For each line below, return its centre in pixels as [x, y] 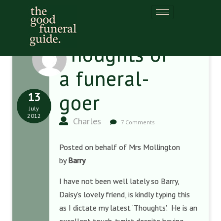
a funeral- [104, 78]
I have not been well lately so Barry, [119, 181]
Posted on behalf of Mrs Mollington [120, 147]
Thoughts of [114, 54]
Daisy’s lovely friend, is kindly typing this [125, 194]
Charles [86, 121]
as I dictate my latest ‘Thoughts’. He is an [128, 208]
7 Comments [137, 122]
